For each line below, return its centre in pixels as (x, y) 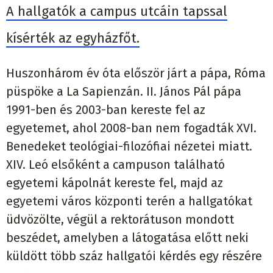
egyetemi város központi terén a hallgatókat (129, 201)
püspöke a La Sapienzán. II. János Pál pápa (124, 91)
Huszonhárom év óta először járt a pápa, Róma (136, 73)
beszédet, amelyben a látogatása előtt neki (127, 237)
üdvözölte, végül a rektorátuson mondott (120, 219)
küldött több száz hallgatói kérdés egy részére (134, 256)
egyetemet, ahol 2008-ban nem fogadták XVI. (131, 128)
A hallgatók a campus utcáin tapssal (117, 11)
